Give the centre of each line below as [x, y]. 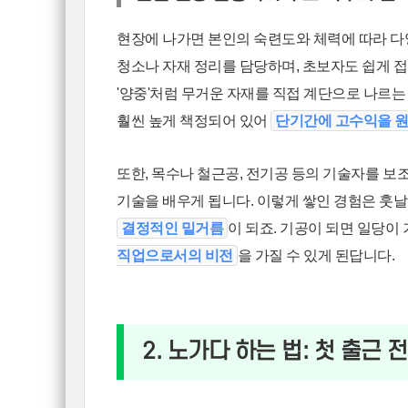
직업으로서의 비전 [175, 256]
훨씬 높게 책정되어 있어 [194, 121]
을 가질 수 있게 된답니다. [316, 256]
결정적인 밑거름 [173, 229]
